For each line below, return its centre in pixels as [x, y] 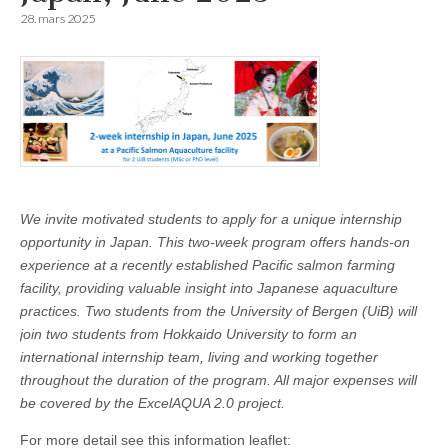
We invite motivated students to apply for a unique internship [211, 218]
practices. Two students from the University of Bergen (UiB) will [218, 310]
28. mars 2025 [57, 19]
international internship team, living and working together [199, 356]
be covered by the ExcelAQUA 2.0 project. [152, 402]
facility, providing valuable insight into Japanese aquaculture [209, 287]
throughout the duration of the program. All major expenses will [218, 379]
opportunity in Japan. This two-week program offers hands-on [215, 241]
